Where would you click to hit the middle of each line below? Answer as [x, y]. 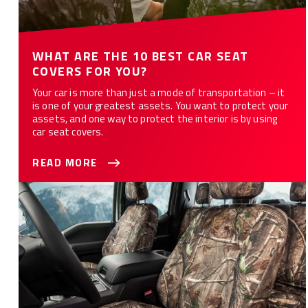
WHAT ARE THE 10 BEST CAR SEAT [141, 56]
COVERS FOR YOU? [90, 71]
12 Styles [162, 207]
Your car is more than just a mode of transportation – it [159, 93]
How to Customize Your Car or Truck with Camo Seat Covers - [162, 190]
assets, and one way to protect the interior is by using [155, 119]
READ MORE [65, 162]
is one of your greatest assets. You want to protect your [161, 106]
